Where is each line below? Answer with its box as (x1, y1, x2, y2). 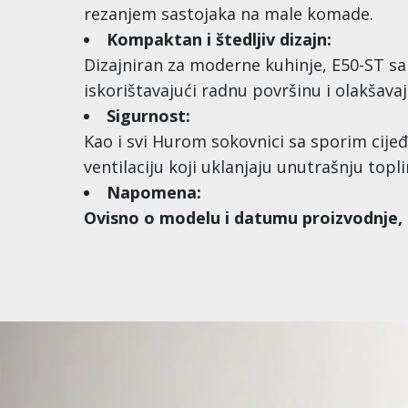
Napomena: (107, 181, 201, 203)
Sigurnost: (107, 105, 190, 127)
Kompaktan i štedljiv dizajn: (107, 28, 331, 50)
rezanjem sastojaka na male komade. (84, 3, 373, 25)
